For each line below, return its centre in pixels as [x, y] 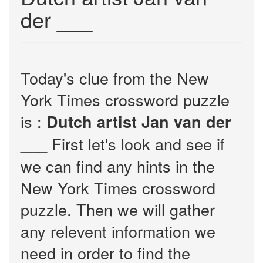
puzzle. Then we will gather [118, 209]
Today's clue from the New [115, 78]
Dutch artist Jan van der [139, 122]
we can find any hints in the [118, 166]
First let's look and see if [136, 144]
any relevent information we [118, 231]
